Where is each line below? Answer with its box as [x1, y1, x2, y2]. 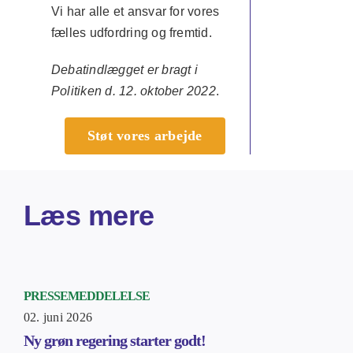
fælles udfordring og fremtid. [50, 26, 212, 39]
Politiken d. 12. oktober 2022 [50, 84, 216, 98]
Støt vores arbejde [87, 128, 203, 143]
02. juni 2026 [23, 310, 93, 324]
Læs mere [23, 199, 154, 232]
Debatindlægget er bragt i [50, 63, 198, 76]
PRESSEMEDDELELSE [23, 289, 150, 303]
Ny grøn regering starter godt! [23, 332, 206, 349]
